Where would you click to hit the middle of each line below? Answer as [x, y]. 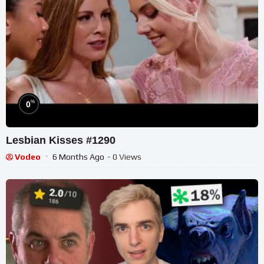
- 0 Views [124, 157]
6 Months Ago [78, 157]
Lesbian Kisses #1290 [61, 141]
